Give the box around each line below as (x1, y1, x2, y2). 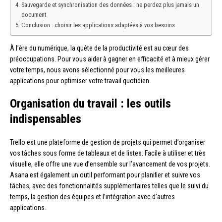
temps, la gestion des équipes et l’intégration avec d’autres (10, 193, 175, 201)
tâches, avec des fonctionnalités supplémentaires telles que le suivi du (10, 182, 209, 190)
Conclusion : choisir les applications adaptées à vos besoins (21, 21, 175, 29)
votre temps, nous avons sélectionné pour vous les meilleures (10, 66, 185, 74)
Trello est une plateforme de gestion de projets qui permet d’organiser (10, 138, 205, 147)
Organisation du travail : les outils (10, 97, 171, 111)
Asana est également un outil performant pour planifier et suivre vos (10, 171, 200, 179)
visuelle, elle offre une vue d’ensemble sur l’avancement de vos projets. (10, 160, 210, 168)
